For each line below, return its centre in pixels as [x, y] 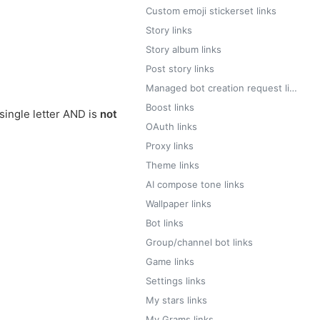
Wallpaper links [179, 204]
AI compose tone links [195, 184]
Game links [170, 261]
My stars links [176, 300]
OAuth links [171, 126]
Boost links [170, 107]
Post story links [180, 69]
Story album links [184, 49]
